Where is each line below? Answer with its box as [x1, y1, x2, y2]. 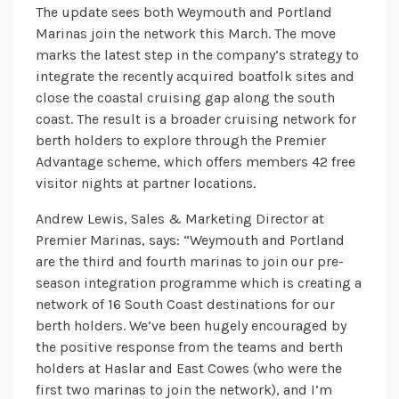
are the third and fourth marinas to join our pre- [36, 253, 344, 271]
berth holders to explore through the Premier [36, 132, 326, 150]
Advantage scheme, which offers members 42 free [36, 153, 355, 171]
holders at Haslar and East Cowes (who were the [36, 360, 342, 378]
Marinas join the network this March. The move [36, 25, 336, 43]
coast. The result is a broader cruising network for [36, 110, 356, 128]
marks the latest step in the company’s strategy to [36, 46, 359, 64]
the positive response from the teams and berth [36, 338, 343, 356]
